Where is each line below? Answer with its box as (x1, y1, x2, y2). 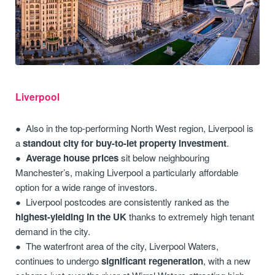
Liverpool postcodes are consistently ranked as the (26, 195, 230, 209)
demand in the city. (15, 225, 91, 238)
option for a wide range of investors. (15, 180, 158, 194)
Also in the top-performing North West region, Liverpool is (26, 122, 254, 135)
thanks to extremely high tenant (126, 210, 255, 223)
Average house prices (26, 151, 119, 165)
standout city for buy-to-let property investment (23, 136, 227, 150)
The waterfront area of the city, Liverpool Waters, (26, 239, 219, 253)
